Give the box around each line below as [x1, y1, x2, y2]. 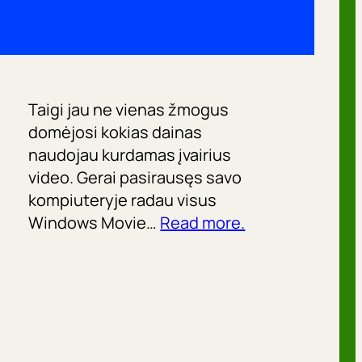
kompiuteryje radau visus [28, 189, 217, 212]
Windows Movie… [28, 212, 161, 234]
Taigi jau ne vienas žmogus [28, 99, 229, 121]
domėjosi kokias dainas [28, 121, 203, 144]
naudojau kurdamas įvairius [28, 144, 232, 166]
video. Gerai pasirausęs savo [28, 166, 242, 189]
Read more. [160, 212, 246, 234]
